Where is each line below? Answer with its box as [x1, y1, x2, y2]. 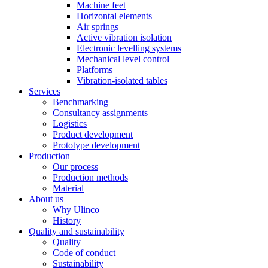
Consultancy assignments [53, 108, 148, 118]
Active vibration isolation [77, 32, 172, 42]
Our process [53, 162, 98, 172]
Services [29, 86, 60, 96]
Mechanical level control [77, 54, 169, 64]
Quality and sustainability [29, 226, 124, 236]
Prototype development [53, 140, 140, 150]
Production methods [53, 172, 128, 182]
